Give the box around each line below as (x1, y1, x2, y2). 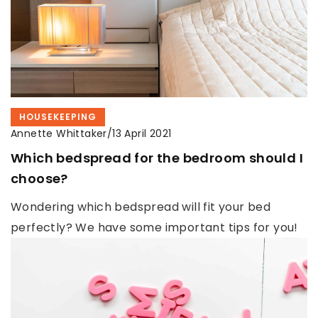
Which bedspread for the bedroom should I (11, 148, 303, 167)
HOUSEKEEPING (19, 110, 97, 123)
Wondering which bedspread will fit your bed (11, 198, 271, 215)
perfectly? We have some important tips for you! (11, 219, 298, 236)
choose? (11, 169, 68, 187)
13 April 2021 (112, 126, 172, 141)
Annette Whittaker (11, 126, 107, 141)
